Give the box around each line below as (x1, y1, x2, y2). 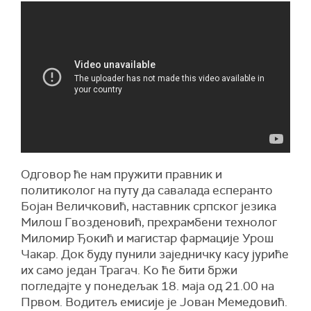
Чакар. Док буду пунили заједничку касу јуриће (21, 246, 289, 262)
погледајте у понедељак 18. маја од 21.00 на (21, 278, 274, 294)
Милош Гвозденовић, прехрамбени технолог (21, 215, 277, 230)
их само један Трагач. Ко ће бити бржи (21, 262, 237, 278)
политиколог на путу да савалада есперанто (21, 183, 273, 199)
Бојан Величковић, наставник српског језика (21, 199, 276, 215)
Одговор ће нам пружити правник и (21, 167, 222, 183)
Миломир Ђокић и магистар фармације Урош (21, 230, 274, 246)
